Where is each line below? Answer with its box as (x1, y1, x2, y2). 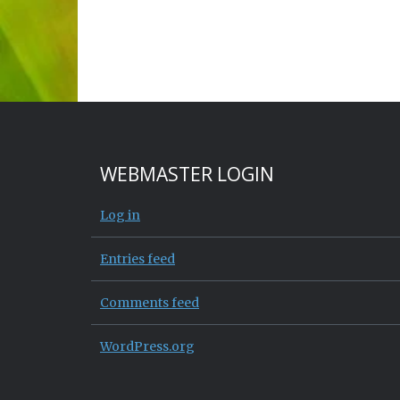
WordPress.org (100, 337, 195, 354)
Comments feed (100, 294, 199, 311)
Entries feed (100, 250, 175, 267)
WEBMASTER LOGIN (100, 161, 274, 187)
